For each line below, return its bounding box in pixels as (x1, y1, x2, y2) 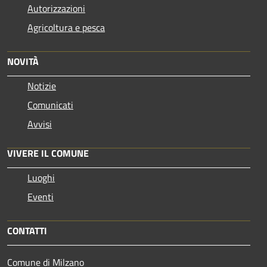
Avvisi (27, 116, 52, 131)
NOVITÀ (7, 54, 39, 69)
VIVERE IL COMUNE (7, 145, 89, 160)
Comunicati (27, 97, 73, 112)
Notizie (27, 78, 56, 93)
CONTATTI (7, 223, 47, 238)
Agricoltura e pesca (27, 20, 105, 35)
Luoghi (27, 170, 55, 185)
